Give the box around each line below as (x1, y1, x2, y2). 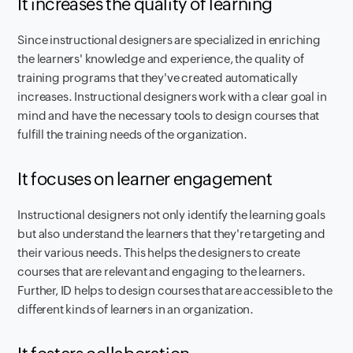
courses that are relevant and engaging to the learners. (17, 264, 306, 278)
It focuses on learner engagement (17, 169, 273, 189)
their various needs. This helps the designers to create (17, 245, 300, 259)
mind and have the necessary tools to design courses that (17, 108, 320, 122)
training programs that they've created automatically (17, 70, 299, 84)
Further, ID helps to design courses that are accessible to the (17, 283, 333, 297)
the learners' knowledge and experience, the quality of (17, 51, 304, 65)
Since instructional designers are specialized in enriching (17, 32, 321, 46)
